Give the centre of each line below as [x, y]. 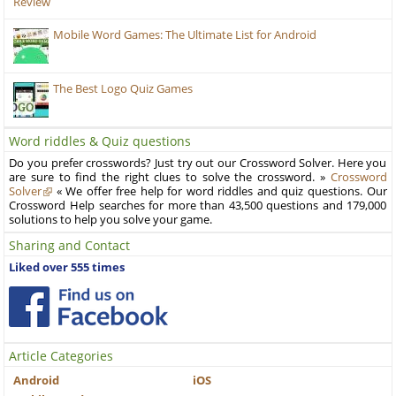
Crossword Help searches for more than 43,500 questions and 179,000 [198, 206]
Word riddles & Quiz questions [100, 141]
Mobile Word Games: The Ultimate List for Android [185, 35]
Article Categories [61, 356]
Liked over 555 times [67, 268]
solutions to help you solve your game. [111, 220]
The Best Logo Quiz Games [123, 89]
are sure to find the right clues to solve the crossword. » [170, 178]
